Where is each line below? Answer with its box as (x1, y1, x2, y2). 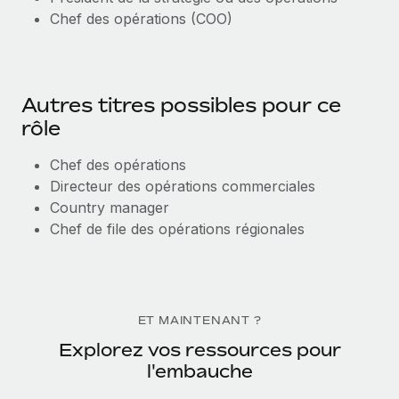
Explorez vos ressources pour (58, 338, 341, 361)
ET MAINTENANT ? (137, 313, 262, 327)
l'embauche (146, 360, 253, 382)
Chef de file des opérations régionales (50, 220, 305, 238)
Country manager (50, 199, 169, 216)
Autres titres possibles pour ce (21, 94, 341, 117)
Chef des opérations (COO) (50, 10, 232, 28)
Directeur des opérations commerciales (50, 177, 315, 195)
